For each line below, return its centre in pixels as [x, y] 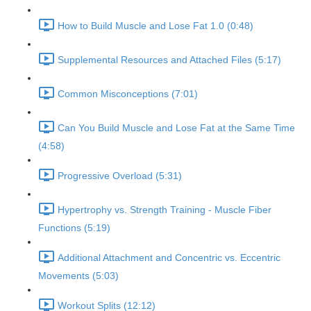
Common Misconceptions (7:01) [128, 94]
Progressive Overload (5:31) [120, 176]
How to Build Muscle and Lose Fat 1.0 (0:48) [155, 26]
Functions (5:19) [74, 228]
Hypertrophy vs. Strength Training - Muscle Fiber [165, 210]
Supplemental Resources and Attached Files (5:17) [169, 60]
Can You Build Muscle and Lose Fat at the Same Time [176, 128]
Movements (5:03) [78, 276]
